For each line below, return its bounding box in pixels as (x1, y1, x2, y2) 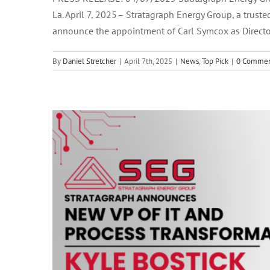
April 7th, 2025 (124, 56, 172, 67)
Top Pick (202, 56, 228, 67)
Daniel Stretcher (63, 56, 116, 67)
